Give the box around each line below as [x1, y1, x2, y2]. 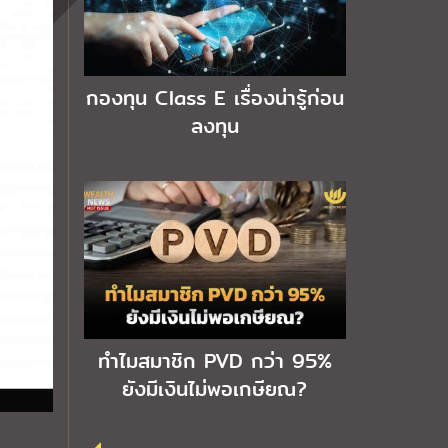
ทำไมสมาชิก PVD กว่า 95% [97, 345, 332, 376]
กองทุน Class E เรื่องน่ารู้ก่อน [85, 83, 344, 114]
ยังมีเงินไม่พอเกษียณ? [122, 373, 308, 404]
